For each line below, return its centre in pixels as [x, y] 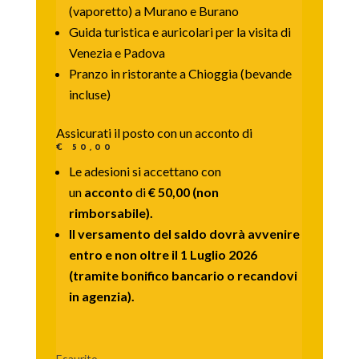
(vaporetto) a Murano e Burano [153, 10]
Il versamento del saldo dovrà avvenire [184, 233]
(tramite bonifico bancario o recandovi [183, 275]
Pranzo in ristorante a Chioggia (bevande [180, 73]
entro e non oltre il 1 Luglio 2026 [163, 254]
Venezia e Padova [117, 52]
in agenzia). [101, 296]
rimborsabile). [112, 212]
